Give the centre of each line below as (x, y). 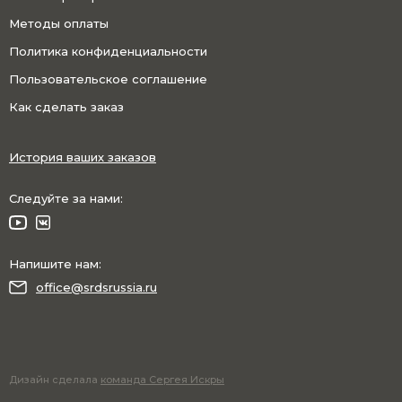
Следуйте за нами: (66, 198)
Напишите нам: (55, 264)
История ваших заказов (83, 157)
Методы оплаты (59, 23)
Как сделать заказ (66, 106)
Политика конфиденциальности (108, 51)
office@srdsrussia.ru (96, 288)
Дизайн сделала (55, 380)
